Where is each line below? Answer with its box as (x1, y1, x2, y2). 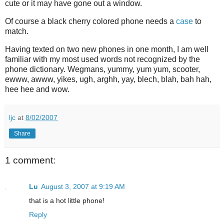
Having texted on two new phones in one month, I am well (5, 45, 208, 54)
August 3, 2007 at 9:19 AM (41, 182, 125, 190)
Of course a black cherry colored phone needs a (5, 17, 176, 26)
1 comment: (5, 155, 55, 166)
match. (5, 27, 28, 36)
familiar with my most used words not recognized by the (5, 55, 200, 64)
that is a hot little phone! (29, 196, 104, 204)
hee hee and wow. (5, 85, 69, 94)
